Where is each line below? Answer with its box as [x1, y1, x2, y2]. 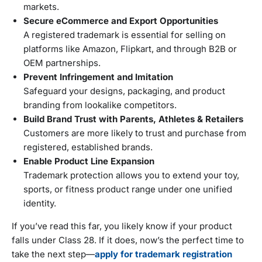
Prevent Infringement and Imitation [23, 71, 173, 83]
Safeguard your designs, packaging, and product [23, 85, 225, 97]
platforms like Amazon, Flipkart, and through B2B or [23, 43, 237, 55]
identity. [23, 198, 56, 209]
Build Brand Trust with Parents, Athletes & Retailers [23, 113, 243, 125]
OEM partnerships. [23, 57, 101, 69]
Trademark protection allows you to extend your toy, [23, 170, 239, 181]
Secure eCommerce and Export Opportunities [23, 15, 218, 27]
